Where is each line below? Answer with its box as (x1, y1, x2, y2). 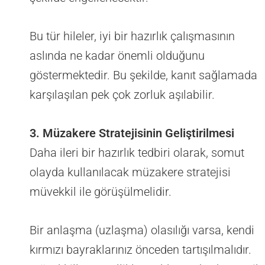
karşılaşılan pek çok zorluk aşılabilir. (30, 88, 215, 102)
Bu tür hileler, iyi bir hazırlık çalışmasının (30, 29, 235, 44)
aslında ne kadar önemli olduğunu (30, 49, 205, 63)
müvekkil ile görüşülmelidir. (30, 185, 172, 199)
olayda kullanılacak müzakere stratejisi (30, 165, 231, 180)
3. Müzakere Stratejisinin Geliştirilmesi (30, 126, 234, 141)
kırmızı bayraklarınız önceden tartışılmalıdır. (30, 243, 251, 257)
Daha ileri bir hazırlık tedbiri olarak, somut (30, 146, 244, 160)
